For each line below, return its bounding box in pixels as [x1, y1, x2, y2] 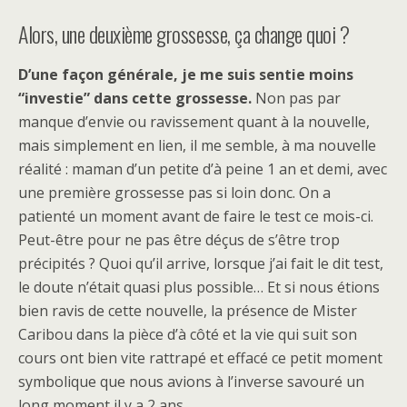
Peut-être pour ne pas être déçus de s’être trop [18, 230, 340, 251]
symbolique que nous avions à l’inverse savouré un [18, 372, 364, 392]
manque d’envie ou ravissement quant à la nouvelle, [18, 112, 370, 133]
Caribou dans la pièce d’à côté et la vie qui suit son [18, 324, 357, 345]
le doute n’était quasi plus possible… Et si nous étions [18, 277, 380, 298]
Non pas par [252, 88, 341, 109]
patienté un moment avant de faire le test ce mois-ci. [18, 206, 373, 227]
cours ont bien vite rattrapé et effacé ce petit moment [18, 348, 382, 369]
